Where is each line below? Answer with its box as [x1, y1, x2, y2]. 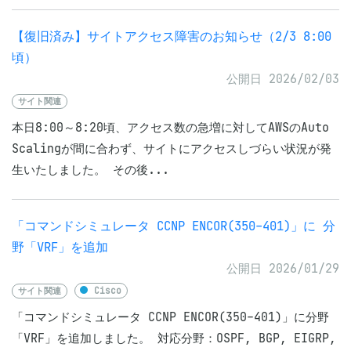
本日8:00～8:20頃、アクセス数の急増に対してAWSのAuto [12, 120, 329, 135]
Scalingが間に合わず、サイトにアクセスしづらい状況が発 [12, 141, 331, 156]
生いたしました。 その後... [12, 162, 169, 177]
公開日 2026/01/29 [226, 261, 339, 276]
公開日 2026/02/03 [226, 71, 339, 86]
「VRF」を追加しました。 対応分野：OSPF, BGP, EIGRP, [12, 331, 336, 346]
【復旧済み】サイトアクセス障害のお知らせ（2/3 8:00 [12, 29, 331, 44]
